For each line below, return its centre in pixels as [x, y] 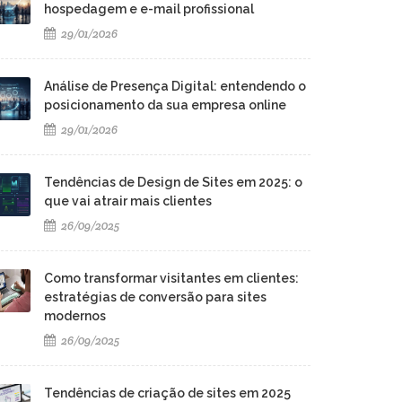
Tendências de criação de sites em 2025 [167, 393]
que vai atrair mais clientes [128, 201]
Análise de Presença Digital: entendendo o [175, 86]
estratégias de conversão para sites [155, 297]
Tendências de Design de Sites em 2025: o [173, 182]
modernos [75, 316]
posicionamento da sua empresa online [165, 105]
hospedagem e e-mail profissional [149, 9]
